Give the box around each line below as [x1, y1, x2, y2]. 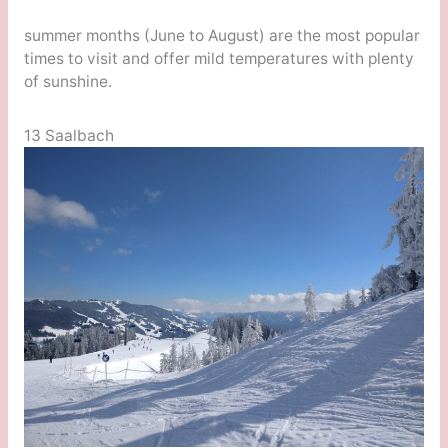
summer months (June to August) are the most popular [23, 26, 420, 46]
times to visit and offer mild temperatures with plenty [23, 49, 414, 69]
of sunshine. [23, 72, 112, 92]
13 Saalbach [23, 126, 114, 146]
